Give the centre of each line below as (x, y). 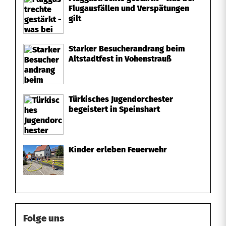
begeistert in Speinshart (114, 109)
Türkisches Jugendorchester (121, 99)
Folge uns (44, 218)
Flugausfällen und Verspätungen (129, 8)
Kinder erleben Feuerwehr (118, 150)
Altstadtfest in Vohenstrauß (120, 59)
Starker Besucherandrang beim (127, 49)
